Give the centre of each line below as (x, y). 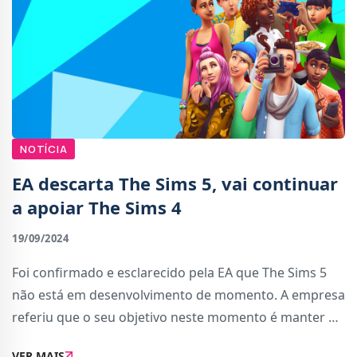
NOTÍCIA (44, 149)
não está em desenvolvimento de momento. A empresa (178, 294)
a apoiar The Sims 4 (97, 207)
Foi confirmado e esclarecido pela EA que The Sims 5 (169, 272)
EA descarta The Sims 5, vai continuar (175, 183)
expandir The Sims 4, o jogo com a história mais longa (174, 339)
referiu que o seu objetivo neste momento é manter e (174, 317)
